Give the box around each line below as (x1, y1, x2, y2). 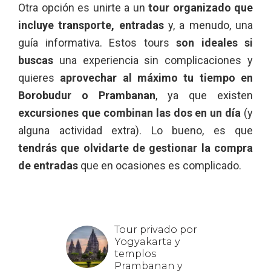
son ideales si (176, 36, 253, 50)
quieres (18, 71, 54, 85)
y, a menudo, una (163, 19, 253, 32)
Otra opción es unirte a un (18, 1, 145, 15)
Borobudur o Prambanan (18, 89, 155, 102)
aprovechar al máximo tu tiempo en (54, 71, 253, 85)
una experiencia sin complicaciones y (53, 54, 253, 67)
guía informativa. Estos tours (18, 36, 176, 50)
